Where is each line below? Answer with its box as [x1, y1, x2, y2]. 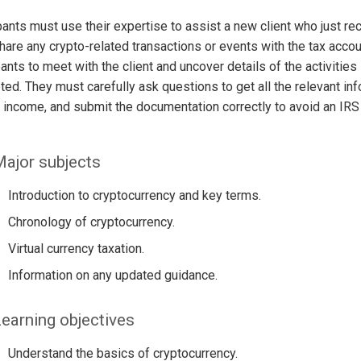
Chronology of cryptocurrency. [7, 214, 175, 230]
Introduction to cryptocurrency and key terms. [7, 188, 261, 204]
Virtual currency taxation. [7, 241, 144, 257]
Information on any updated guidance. [7, 268, 218, 284]
